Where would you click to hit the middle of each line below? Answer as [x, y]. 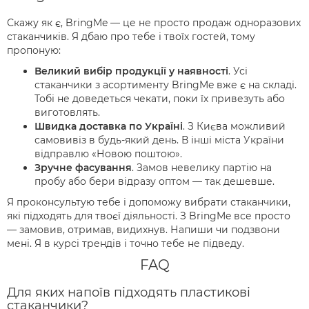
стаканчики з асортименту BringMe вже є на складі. [166, 85]
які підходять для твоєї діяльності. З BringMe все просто [149, 216]
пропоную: [34, 51]
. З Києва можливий [234, 127]
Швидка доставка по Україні [109, 127]
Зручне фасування [83, 168]
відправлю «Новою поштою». [110, 154]
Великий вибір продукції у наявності [131, 71]
